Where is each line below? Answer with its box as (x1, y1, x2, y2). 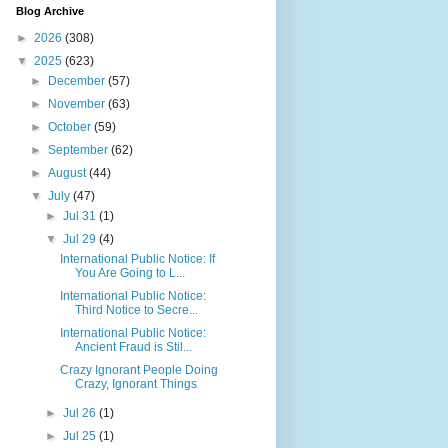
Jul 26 (62, 406, 99, 420)
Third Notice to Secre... (75, 303, 199, 317)
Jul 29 (62, 232, 99, 246)
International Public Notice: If (60, 252, 216, 266)
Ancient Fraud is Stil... (75, 340, 193, 354)
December (48, 74, 109, 88)
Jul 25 (62, 429, 99, 443)
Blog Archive (16, 5, 84, 17)
